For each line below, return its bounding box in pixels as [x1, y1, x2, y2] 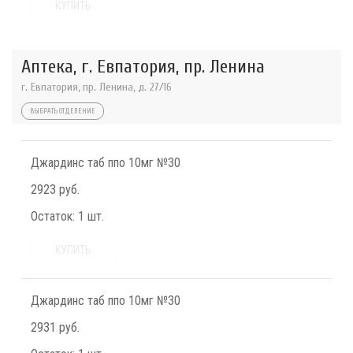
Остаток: [31, 209, 75, 225]
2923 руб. [31, 182, 80, 198]
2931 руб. [31, 320, 80, 336]
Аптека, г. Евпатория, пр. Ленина [21, 56, 265, 78]
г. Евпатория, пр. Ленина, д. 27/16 [21, 80, 172, 95]
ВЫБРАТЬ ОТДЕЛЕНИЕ [30, 107, 95, 116]
